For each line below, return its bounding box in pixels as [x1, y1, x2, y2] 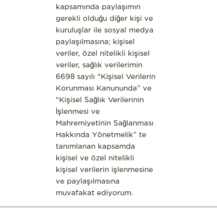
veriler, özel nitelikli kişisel [55, 48, 150, 57]
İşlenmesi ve [55, 107, 100, 115]
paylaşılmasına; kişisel [55, 37, 135, 46]
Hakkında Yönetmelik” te [55, 130, 146, 139]
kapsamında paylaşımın [55, 2, 140, 11]
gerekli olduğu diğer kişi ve [55, 14, 153, 22]
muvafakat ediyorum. [55, 188, 136, 197]
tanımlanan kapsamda [55, 141, 135, 150]
